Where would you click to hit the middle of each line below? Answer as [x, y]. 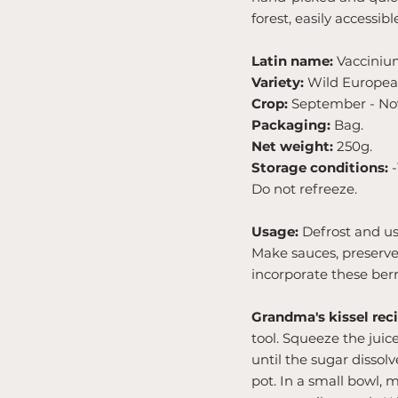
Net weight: [292, 146]
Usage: [275, 231]
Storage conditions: [322, 167]
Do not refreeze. [304, 189]
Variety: [279, 82]
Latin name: [294, 61]
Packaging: [293, 125]
